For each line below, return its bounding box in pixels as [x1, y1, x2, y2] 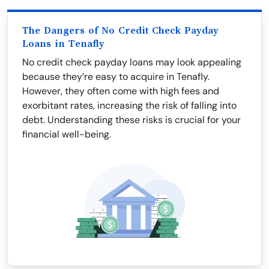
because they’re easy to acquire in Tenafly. [22, 70, 210, 83]
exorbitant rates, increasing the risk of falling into [22, 99, 237, 112]
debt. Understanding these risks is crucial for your [22, 113, 241, 126]
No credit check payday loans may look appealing [22, 56, 241, 68]
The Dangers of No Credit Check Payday [22, 25, 219, 36]
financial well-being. [22, 128, 111, 141]
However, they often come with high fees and [22, 85, 219, 97]
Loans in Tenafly [22, 38, 104, 49]
